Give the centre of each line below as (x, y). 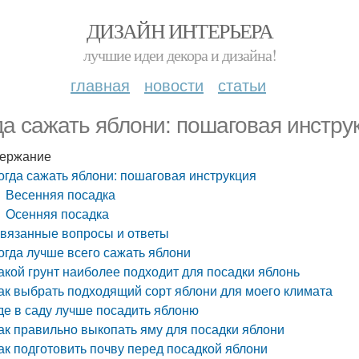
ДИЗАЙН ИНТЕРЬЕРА (179, 30)
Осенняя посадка (58, 214)
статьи (242, 85)
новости (174, 85)
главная (100, 85)
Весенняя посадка (61, 194)
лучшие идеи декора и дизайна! (179, 55)
